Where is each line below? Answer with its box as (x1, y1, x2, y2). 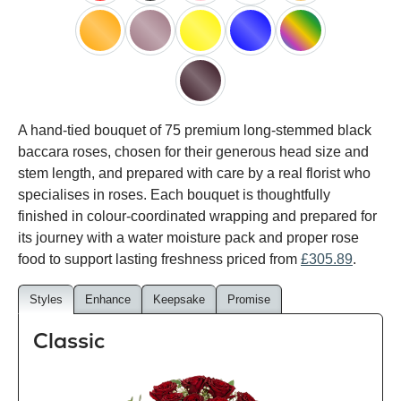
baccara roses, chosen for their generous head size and (18, 144, 369, 160)
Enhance (85, 293, 131, 307)
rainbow (278, 74, 330, 90)
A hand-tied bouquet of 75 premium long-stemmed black (18, 123, 371, 139)
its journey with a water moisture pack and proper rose (18, 230, 359, 246)
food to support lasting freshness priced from (18, 252, 301, 268)
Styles (30, 293, 63, 307)
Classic (33, 327, 105, 355)
